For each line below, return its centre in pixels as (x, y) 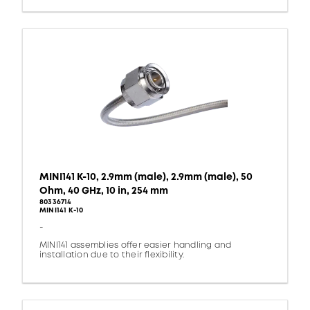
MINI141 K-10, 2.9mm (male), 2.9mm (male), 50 (146, 177)
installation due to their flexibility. (112, 255)
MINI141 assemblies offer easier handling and (136, 246)
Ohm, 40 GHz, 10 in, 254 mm (104, 191)
